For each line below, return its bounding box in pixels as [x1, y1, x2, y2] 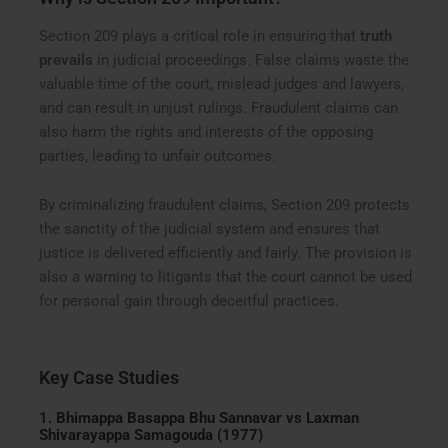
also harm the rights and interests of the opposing [39, 122, 374, 141]
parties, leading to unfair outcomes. [39, 146, 277, 165]
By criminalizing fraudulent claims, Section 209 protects [39, 196, 411, 215]
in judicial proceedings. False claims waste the [93, 50, 410, 69]
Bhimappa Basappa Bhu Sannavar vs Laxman [56, 409, 360, 428]
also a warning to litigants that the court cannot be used [39, 268, 413, 287]
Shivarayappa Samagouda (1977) [39, 426, 264, 445]
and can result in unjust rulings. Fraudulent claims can [39, 98, 399, 117]
